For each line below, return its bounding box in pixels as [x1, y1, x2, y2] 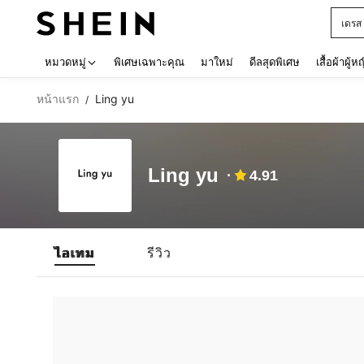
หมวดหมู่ [45, 55, 86, 68]
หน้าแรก [37, 92, 79, 106]
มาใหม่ [201, 55, 233, 68]
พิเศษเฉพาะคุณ [114, 55, 184, 68]
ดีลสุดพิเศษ [249, 55, 300, 68]
